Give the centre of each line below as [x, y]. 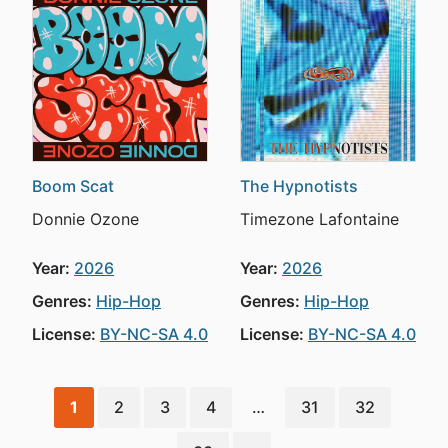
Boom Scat [73, 186]
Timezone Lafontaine [319, 219]
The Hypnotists [299, 186]
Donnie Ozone [85, 219]
